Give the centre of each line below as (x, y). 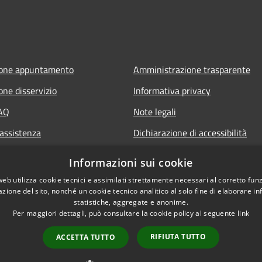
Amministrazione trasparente (192, 70)
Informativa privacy (172, 91)
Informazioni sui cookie (131, 163)
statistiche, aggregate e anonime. (131, 202)
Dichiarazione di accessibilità (190, 133)
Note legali (155, 112)
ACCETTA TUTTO (85, 237)
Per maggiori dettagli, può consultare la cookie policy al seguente (125, 213)
